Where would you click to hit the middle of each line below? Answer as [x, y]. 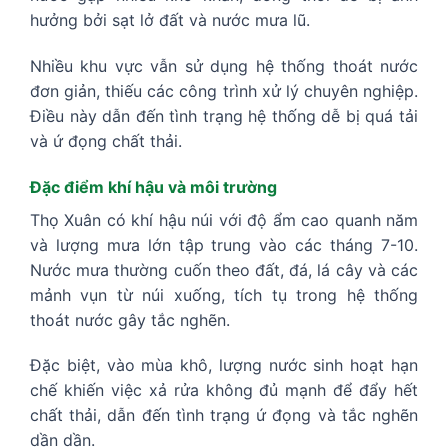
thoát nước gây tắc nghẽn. [130, 319]
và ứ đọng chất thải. [106, 140]
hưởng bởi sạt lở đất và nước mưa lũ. [170, 20]
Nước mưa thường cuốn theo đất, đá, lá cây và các [224, 269]
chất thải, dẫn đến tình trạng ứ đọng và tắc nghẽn [224, 415]
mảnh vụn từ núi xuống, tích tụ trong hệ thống [224, 294]
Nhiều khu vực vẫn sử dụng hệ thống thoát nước [224, 65]
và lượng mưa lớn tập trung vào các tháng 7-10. [224, 244]
